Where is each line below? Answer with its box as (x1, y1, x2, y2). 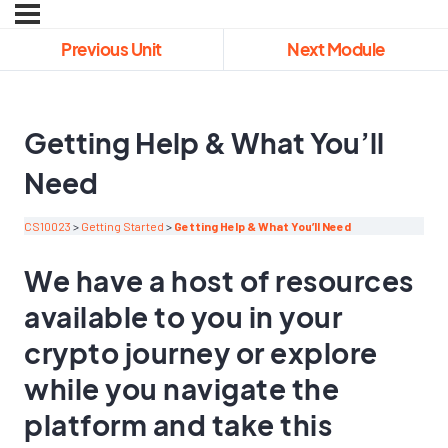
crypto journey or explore (24, 335, 378, 371)
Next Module (287, 38, 385, 60)
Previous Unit (61, 38, 162, 60)
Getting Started (81, 219, 164, 234)
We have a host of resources (24, 263, 414, 299)
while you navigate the (24, 371, 339, 407)
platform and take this (24, 407, 332, 443)
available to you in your (24, 299, 342, 335)
